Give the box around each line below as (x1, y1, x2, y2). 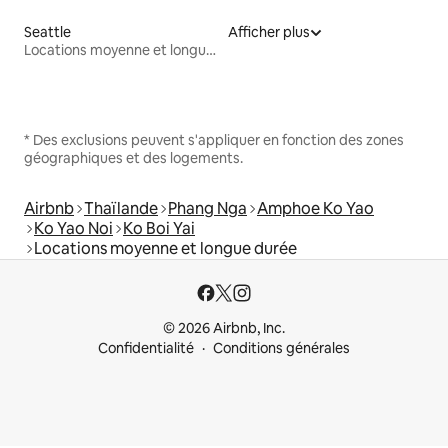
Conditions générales (213, 339, 350, 357)
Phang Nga (168, 197, 247, 219)
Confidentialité (98, 339, 194, 357)
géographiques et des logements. (24, 148, 243, 167)
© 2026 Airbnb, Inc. (163, 319, 285, 337)
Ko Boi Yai (123, 217, 195, 239)
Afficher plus (228, 22, 310, 41)
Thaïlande (84, 197, 158, 219)
